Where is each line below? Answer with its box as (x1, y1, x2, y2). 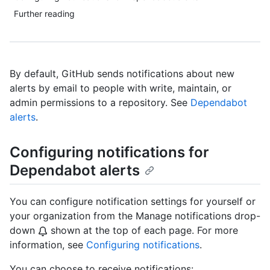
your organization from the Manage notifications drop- (10, 210, 260, 222)
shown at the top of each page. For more (48, 224, 238, 237)
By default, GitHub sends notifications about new (10, 67, 234, 80)
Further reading (14, 8, 75, 19)
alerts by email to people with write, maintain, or (10, 82, 231, 94)
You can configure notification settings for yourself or (10, 195, 256, 208)
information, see (10, 239, 86, 251)
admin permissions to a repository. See (10, 96, 190, 108)
